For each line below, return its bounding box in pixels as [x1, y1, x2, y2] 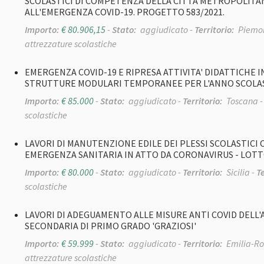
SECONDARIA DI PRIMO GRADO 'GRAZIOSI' [25, 220, 196, 232]
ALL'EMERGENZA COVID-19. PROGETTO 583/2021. [25, 6, 225, 18]
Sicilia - [225, 166, 256, 179]
